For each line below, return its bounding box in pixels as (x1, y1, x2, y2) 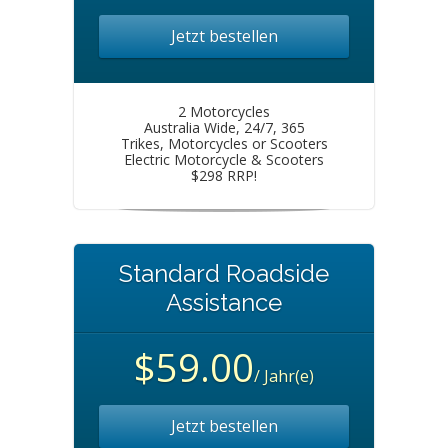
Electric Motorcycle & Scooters (124, 150, 324, 169)
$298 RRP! (191, 166, 257, 185)
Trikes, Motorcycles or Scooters (120, 134, 328, 153)
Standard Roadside (119, 259, 329, 288)
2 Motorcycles (178, 102, 270, 121)
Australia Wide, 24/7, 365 (143, 118, 305, 137)
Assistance (166, 288, 282, 317)
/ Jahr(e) (254, 365, 314, 387)
